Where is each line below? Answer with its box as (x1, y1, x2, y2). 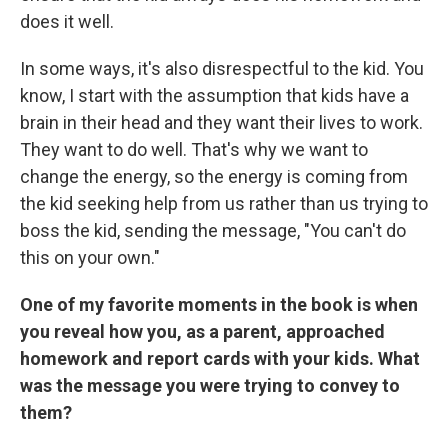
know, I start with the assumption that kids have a (20, 85, 409, 106)
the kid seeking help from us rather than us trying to (20, 193, 428, 214)
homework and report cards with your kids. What (20, 348, 420, 369)
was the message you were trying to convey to (20, 375, 400, 396)
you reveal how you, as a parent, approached (20, 321, 385, 342)
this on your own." (20, 247, 160, 268)
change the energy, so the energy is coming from (20, 166, 408, 187)
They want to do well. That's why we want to (20, 139, 368, 160)
